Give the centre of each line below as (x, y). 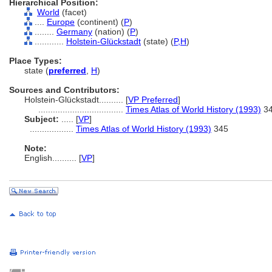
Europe (61, 22)
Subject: (42, 119)
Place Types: (36, 61)
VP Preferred (153, 100)
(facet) (73, 12)
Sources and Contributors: (64, 90)
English (38, 158)
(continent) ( (99, 22)
